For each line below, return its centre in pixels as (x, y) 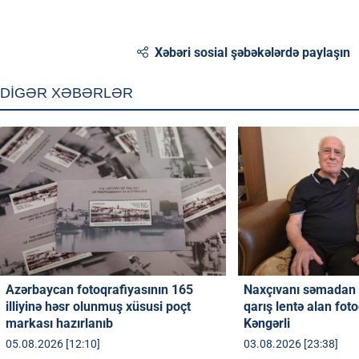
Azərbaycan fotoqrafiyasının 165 (99, 289)
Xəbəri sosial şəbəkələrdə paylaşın (253, 52)
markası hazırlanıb (59, 323)
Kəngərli (267, 323)
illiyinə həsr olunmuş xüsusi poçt (98, 306)
